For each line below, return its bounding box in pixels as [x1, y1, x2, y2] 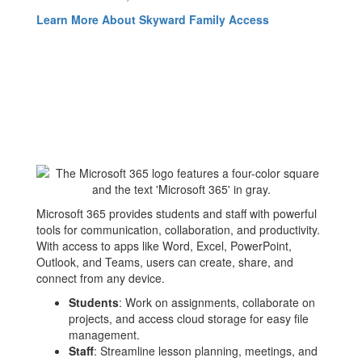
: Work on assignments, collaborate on [119, 294, 315, 310]
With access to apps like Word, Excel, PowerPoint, [36, 238, 292, 254]
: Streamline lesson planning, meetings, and [94, 343, 318, 359]
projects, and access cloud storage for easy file [69, 310, 309, 326]
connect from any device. [36, 270, 165, 286]
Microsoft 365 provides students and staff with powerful [36, 205, 317, 221]
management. [69, 326, 140, 343]
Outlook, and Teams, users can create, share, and [36, 254, 293, 270]
